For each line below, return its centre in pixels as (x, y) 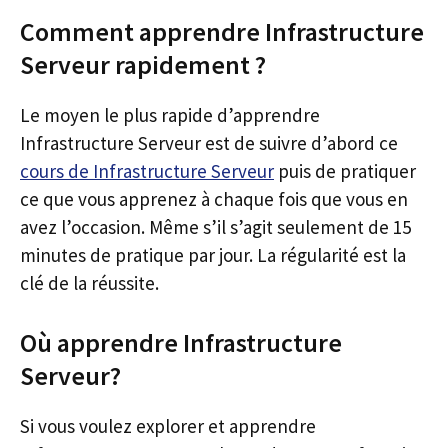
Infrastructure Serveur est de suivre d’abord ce (209, 143)
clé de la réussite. (89, 283)
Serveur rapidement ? (143, 64)
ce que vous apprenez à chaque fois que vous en (214, 199)
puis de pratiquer (345, 171)
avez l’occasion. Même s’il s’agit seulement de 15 (215, 227)
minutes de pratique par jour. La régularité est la (213, 255)
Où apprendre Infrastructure (181, 342)
